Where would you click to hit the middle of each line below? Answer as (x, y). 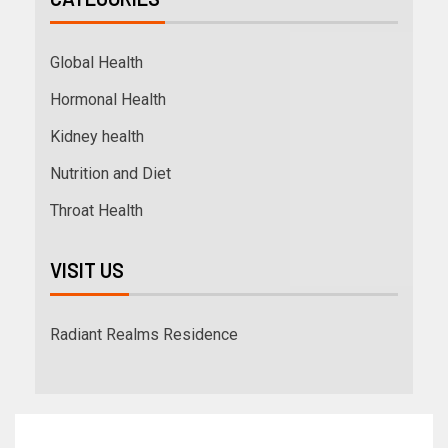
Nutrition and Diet (110, 173)
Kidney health (97, 136)
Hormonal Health (108, 99)
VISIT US (87, 269)
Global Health (96, 62)
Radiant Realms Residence (144, 334)
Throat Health (96, 210)
